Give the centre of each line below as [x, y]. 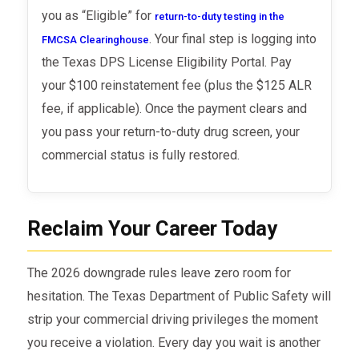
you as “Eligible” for [99, 15]
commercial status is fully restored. [141, 155]
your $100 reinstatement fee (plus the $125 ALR [177, 85]
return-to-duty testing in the [220, 16]
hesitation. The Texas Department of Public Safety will [179, 296]
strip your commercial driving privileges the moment [172, 319]
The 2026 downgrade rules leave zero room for [159, 272]
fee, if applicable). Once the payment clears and [175, 108]
